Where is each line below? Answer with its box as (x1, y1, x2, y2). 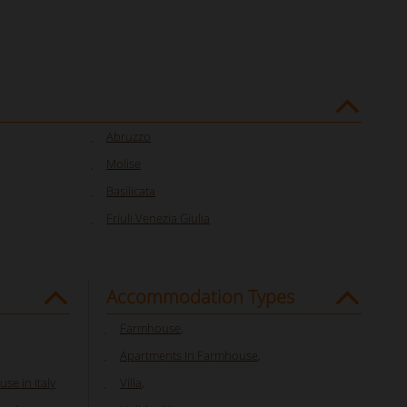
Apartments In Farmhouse (120, 347, 258, 363)
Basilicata (106, 183, 155, 199)
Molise (106, 155, 141, 172)
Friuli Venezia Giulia (106, 210, 210, 226)
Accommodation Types (106, 284, 294, 309)
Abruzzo (106, 128, 151, 144)
